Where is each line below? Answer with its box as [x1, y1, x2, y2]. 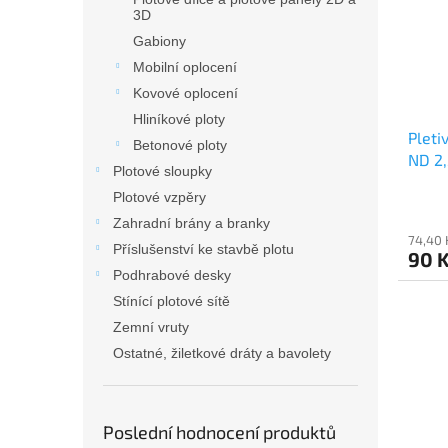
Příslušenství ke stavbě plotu [113, 240, 294, 257]
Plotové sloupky [113, 162, 212, 179]
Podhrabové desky [113, 266, 231, 283]
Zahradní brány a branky [113, 214, 270, 231]
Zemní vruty [113, 318, 189, 335]
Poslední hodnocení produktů [103, 420, 336, 443]
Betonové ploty [133, 136, 227, 153]
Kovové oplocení [133, 84, 238, 101]
